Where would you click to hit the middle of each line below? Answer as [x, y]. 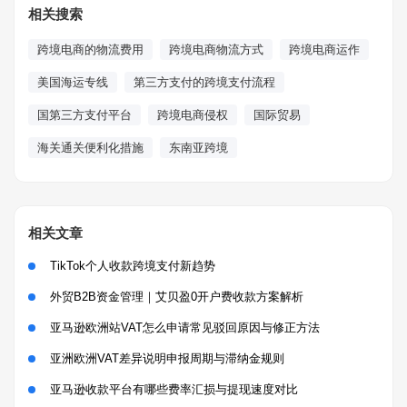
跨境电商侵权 [193, 115]
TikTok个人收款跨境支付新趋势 [133, 266]
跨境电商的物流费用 [90, 50]
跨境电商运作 [324, 50]
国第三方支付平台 [84, 115]
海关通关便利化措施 [90, 148]
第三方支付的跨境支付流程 [204, 82]
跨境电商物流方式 [216, 50]
